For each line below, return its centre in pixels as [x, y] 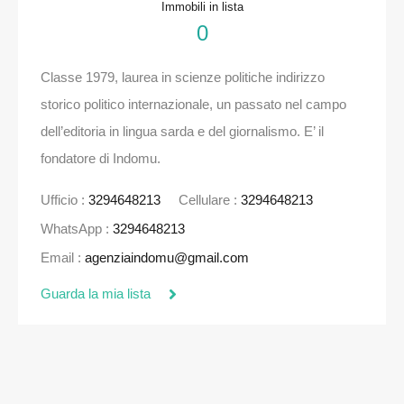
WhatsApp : [77, 229]
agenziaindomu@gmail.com [167, 258]
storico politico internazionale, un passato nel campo [193, 105]
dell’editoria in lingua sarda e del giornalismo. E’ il [182, 132]
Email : [63, 258]
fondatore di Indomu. [101, 159]
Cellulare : [210, 200]
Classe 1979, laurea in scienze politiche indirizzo [183, 78]
